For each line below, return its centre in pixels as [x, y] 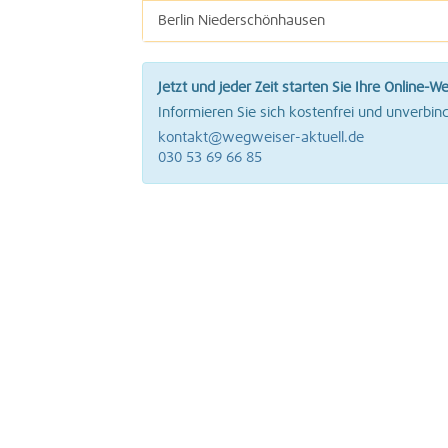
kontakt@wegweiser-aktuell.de [260, 138]
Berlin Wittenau [206, 103]
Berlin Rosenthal [209, 62]
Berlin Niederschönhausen [241, 21]
